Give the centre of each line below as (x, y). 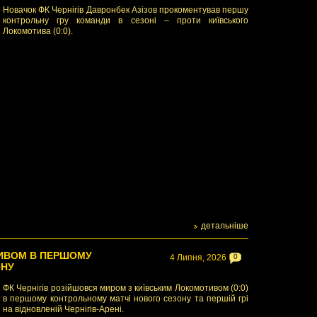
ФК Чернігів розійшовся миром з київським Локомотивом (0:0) (126, 288)
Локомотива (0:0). (38, 31)
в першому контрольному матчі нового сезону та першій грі (126, 299)
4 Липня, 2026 (198, 258)
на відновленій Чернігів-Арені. (63, 309)
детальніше (225, 226)
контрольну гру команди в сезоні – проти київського (126, 21)
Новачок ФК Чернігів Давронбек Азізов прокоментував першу (126, 10)
